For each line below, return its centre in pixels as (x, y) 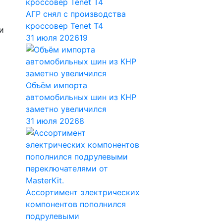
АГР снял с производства (76, 14)
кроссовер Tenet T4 (64, 26)
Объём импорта (56, 85)
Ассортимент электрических (83, 192)
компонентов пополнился (76, 204)
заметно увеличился (66, 109)
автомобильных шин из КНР (81, 97)
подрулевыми (53, 216)
